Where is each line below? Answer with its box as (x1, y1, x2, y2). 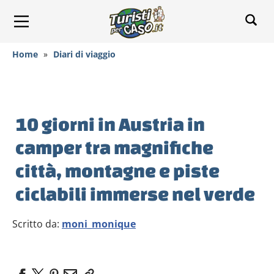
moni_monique (62, 217, 136, 231)
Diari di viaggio (53, 48, 116, 60)
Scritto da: (12, 217, 62, 231)
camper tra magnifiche (15, 137, 213, 158)
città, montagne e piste (15, 160, 220, 181)
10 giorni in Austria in (15, 114, 205, 135)
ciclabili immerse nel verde (15, 183, 255, 204)
